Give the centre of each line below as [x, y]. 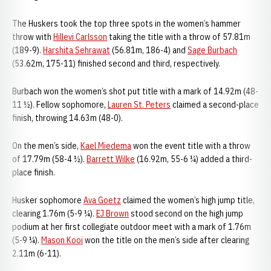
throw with [33, 37]
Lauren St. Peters [139, 105]
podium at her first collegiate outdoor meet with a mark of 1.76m [132, 227]
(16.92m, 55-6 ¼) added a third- [194, 159]
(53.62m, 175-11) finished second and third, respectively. [116, 64]
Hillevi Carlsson [80, 37]
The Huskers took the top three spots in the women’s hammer [126, 24]
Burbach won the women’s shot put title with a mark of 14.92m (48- [135, 91]
